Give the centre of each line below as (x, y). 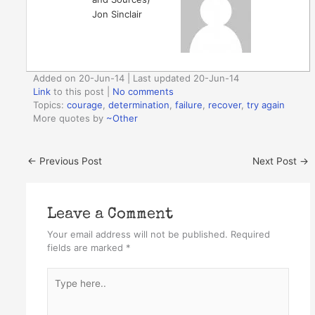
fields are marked (86, 247)
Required (250, 234)
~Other (122, 118)
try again (266, 105)
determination (139, 105)
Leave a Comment (110, 214)
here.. (59, 291)
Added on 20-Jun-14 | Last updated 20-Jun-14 (136, 78)
